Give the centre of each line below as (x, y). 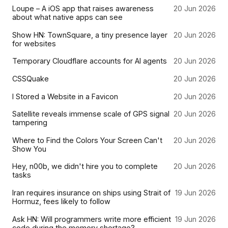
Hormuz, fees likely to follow (61, 201)
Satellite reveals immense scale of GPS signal (91, 114)
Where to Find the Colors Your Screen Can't (87, 140)
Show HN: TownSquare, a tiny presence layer (90, 35)
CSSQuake (31, 78)
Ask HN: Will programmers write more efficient (92, 219)
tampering (30, 123)
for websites (34, 43)
